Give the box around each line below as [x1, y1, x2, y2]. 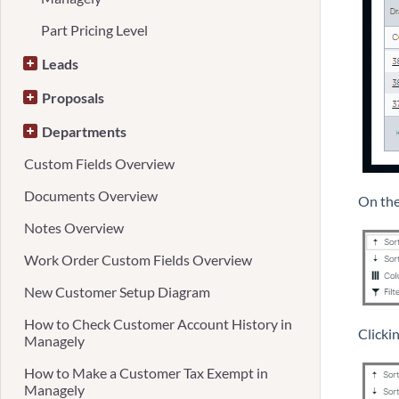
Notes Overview [24, 219, 124, 236]
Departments [42, 123, 126, 140]
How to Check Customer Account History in [24, 315, 292, 332]
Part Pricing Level [41, 21, 148, 38]
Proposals [42, 89, 104, 106]
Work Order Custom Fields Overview [24, 251, 252, 268]
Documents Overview [24, 187, 158, 204]
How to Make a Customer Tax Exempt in [24, 364, 268, 381]
